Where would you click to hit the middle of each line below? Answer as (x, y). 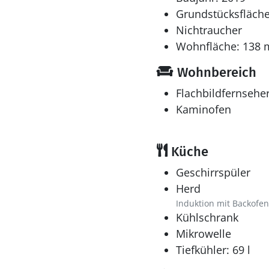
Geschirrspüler (213, 172)
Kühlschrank (207, 217)
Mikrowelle (203, 234)
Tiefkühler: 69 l (213, 250)
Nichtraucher (209, 30)
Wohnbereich (215, 72)
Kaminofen (203, 109)
